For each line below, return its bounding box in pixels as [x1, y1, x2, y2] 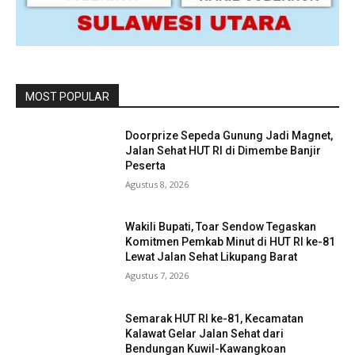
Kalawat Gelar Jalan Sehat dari [125, 326, 284, 340]
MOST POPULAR [25, 90, 109, 103]
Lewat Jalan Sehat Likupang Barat [125, 250, 298, 264]
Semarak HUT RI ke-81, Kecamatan [125, 311, 304, 325]
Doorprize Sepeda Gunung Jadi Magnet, [125, 128, 334, 142]
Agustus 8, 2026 [125, 177, 189, 190]
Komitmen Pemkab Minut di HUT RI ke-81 [125, 235, 336, 249]
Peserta [125, 158, 166, 172]
